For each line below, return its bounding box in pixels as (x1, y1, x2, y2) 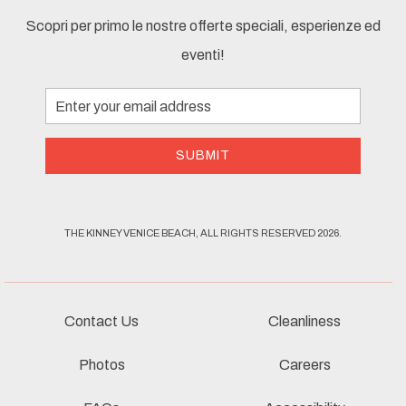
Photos (78, 357, 125, 373)
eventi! (181, 47, 225, 63)
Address (43, 118, 93, 132)
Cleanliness (268, 314, 341, 330)
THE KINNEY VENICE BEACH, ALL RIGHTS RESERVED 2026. (64, 227, 342, 239)
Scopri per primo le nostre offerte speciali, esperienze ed (25, 18, 381, 34)
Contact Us (64, 314, 139, 330)
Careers (278, 357, 331, 373)
